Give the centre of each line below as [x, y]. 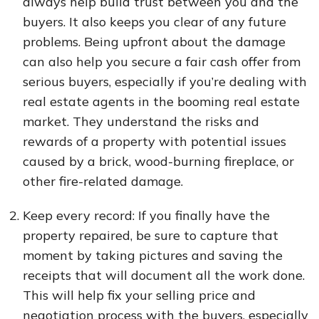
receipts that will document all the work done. [164, 275]
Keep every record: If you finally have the [146, 215]
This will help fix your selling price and [139, 295]
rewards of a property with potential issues [155, 141]
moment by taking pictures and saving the [153, 255]
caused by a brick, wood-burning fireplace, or [158, 161]
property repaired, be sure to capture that [151, 235]
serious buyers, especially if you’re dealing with [165, 82]
